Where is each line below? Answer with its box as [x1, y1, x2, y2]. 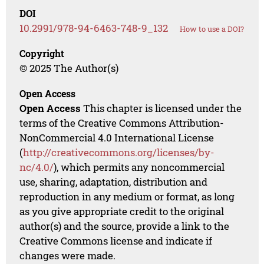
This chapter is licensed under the [81, 101, 242, 115]
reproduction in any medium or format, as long [19, 190, 235, 204]
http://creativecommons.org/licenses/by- [23, 146, 215, 160]
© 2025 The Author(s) [19, 61, 119, 75]
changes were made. [19, 249, 116, 263]
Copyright [19, 47, 65, 60]
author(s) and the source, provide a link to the [19, 219, 230, 233]
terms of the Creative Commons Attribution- [19, 116, 225, 130]
